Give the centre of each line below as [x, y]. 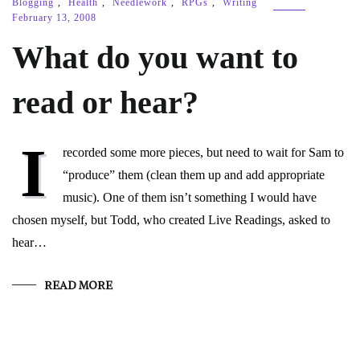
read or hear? [105, 102]
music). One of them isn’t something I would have [190, 197]
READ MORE [78, 285]
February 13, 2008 [54, 18]
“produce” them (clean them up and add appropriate [194, 175]
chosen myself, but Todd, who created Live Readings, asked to [171, 220]
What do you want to [155, 57]
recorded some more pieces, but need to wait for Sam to [203, 152]
